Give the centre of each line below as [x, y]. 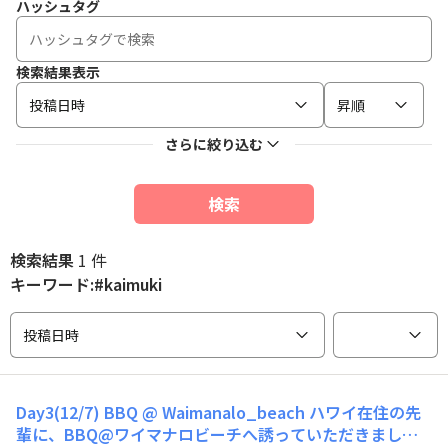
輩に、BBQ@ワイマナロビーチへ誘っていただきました [217, 434]
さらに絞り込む [214, 144]
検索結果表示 [58, 72]
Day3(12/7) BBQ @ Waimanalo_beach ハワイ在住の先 [79, 412]
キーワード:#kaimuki [86, 284]
